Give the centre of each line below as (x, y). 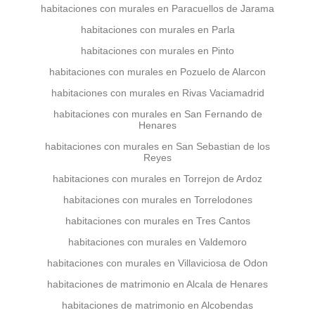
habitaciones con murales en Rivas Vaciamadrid (157, 93)
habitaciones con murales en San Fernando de (157, 114)
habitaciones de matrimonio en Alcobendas (157, 305)
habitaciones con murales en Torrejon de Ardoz (157, 179)
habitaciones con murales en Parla (157, 30)
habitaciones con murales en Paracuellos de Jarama (157, 8)
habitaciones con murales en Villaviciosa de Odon (157, 263)
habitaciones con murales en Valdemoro (157, 242)
